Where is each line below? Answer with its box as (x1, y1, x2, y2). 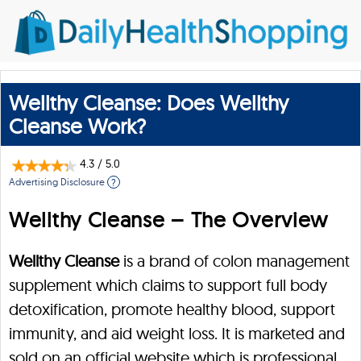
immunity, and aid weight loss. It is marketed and (9, 323, 345, 343)
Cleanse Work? (9, 113, 146, 139)
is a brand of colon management (119, 251, 350, 271)
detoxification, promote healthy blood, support (9, 299, 335, 319)
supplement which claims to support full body (9, 275, 327, 295)
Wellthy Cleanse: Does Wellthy (9, 89, 288, 116)
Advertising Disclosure (9, 176, 107, 188)
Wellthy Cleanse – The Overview (9, 206, 328, 233)
